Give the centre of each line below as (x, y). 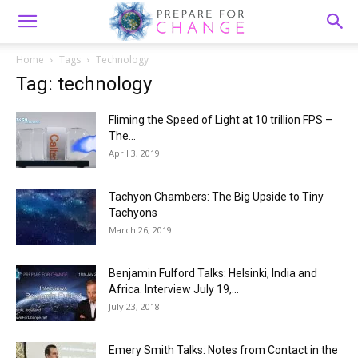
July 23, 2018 (134, 306)
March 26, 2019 (140, 230)
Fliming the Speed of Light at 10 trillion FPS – (221, 120)
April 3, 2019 (134, 153)
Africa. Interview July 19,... (174, 289)
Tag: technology (84, 84)
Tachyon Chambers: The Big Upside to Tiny (216, 197)
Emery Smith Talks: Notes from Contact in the (223, 350)
